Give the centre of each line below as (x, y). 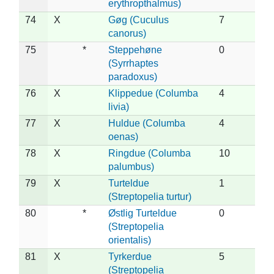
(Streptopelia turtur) (150, 196)
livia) (119, 106)
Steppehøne (135, 50)
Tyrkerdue (130, 256)
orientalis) (130, 240)
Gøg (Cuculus (139, 20)
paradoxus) (133, 76)
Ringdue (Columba (150, 153)
